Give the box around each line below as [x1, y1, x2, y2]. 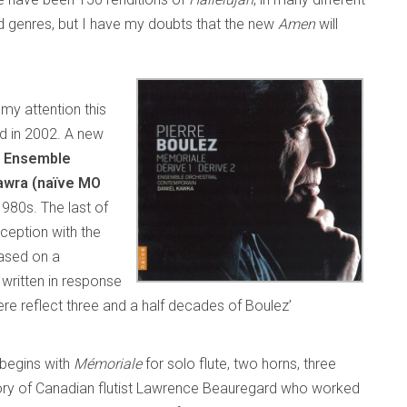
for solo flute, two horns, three [145, 355, 336, 372]
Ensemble [4, 150, 71, 167]
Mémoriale [74, 355, 145, 372]
